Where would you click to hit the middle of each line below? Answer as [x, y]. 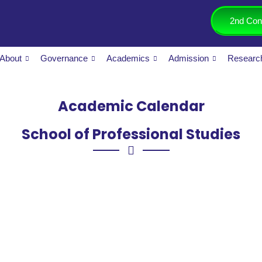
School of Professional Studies [131, 134]
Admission [189, 58]
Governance [64, 58]
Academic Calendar [131, 106]
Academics [128, 58]
